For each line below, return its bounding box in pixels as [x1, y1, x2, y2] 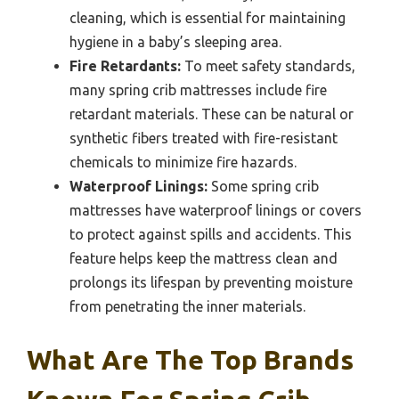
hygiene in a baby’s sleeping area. [69, 33, 281, 50]
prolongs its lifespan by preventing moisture [69, 273, 353, 290]
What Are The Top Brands [27, 344, 354, 375]
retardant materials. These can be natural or [69, 105, 354, 122]
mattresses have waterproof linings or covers [69, 201, 362, 218]
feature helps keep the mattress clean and [69, 249, 338, 266]
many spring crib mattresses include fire [69, 81, 327, 98]
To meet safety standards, [181, 57, 355, 74]
